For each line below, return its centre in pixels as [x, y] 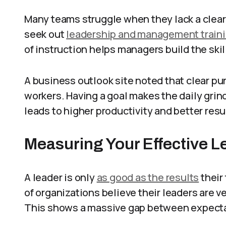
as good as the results [148, 177]
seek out [45, 34]
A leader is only [61, 177]
